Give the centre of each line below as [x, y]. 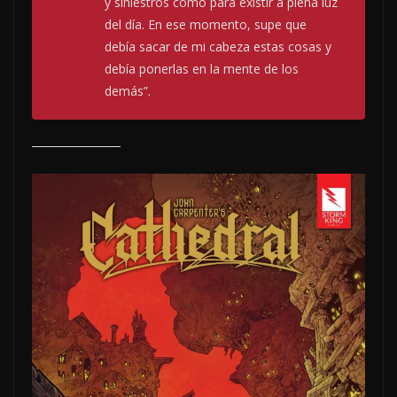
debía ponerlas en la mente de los [202, 69]
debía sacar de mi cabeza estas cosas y [218, 47]
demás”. [128, 91]
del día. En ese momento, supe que [206, 25]
